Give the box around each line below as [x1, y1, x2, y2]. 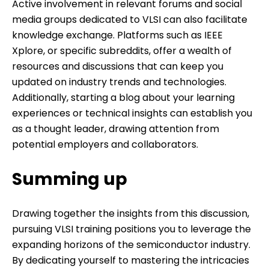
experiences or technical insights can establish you [12, 106, 252, 121]
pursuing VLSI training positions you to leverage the [12, 222, 251, 236]
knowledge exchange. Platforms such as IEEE [12, 28, 223, 43]
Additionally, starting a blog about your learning [12, 91, 235, 105]
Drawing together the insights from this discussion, [12, 206, 249, 220]
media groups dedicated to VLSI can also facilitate [12, 13, 247, 27]
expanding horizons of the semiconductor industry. [12, 237, 250, 252]
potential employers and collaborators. [12, 138, 198, 152]
